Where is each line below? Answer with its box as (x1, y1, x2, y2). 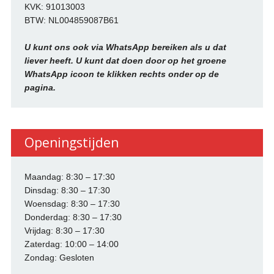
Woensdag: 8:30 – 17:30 (24, 198, 120, 209)
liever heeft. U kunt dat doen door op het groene (24, 55, 226, 65)
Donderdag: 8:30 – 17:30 (24, 212, 122, 222)
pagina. (24, 82, 56, 92)
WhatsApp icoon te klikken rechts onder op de (24, 68, 219, 79)
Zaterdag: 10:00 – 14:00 (24, 239, 119, 249)
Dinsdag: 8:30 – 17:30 (24, 185, 110, 195)
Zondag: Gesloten (24, 252, 94, 262)
